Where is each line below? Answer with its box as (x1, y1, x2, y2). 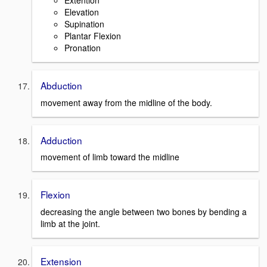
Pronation (64, 42, 101, 54)
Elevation (64, 6, 99, 18)
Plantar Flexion (64, 30, 121, 42)
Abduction (41, 79, 82, 92)
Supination (64, 18, 104, 30)
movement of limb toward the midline (41, 151, 179, 163)
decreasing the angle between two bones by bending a (41, 206, 247, 218)
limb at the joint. (41, 218, 100, 230)
